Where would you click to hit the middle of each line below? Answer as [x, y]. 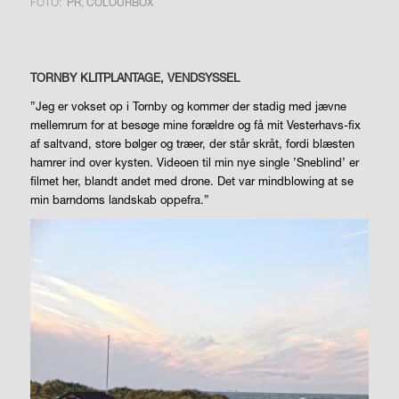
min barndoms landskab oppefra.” [119, 199]
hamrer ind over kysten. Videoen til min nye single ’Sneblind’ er [194, 162]
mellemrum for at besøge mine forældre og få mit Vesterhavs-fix [195, 125]
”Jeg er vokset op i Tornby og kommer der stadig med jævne [188, 106]
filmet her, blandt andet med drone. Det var [144, 181]
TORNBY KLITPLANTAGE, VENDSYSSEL [134, 77]
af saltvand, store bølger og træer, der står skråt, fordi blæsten [192, 143]
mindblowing [293, 181]
